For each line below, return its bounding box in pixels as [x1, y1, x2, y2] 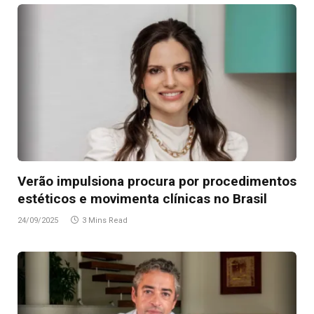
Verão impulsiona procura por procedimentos [18, 173, 296, 190]
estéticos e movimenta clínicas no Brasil [18, 191, 267, 207]
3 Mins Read [82, 216, 128, 226]
